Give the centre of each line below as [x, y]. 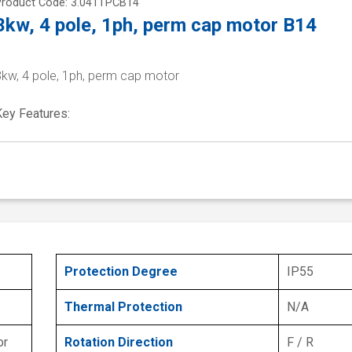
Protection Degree [121, 272]
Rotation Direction [119, 343]
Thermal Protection [123, 307]
